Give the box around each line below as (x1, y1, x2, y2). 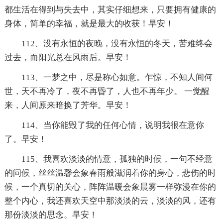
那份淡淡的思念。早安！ (4, 210, 98, 220)
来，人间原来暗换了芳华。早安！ (4, 100, 131, 110)
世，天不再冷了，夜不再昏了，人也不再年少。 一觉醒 (4, 86, 210, 96)
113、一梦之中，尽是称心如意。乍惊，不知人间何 (21, 72, 213, 82)
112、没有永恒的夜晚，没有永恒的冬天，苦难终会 (21, 38, 213, 48)
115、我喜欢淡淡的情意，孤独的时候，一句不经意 (21, 154, 213, 164)
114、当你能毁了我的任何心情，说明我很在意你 (21, 120, 204, 130)
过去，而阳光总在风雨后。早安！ (4, 52, 131, 62)
